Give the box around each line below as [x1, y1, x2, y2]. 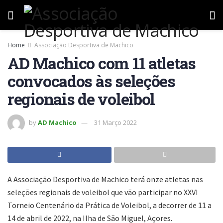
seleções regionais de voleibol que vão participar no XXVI [7, 187, 198, 197]
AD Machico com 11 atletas [7, 52, 196, 74]
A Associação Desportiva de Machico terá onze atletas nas [7, 174, 203, 184]
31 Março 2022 [94, 117, 137, 127]
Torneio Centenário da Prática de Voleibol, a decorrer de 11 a [7, 200, 212, 210]
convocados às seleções [7, 70, 175, 92]
